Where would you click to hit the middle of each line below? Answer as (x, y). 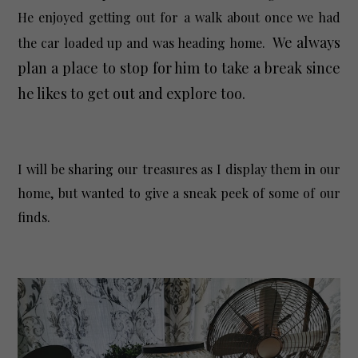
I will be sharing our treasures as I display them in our (179, 169)
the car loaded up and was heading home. (145, 42)
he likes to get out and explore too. (132, 93)
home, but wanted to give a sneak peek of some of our (179, 193)
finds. (38, 217)
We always (306, 42)
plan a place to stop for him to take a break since (179, 68)
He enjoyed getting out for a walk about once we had (179, 17)
